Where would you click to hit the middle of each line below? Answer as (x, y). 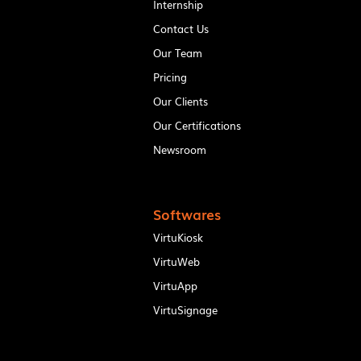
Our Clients (180, 101)
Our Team (177, 52)
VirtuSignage (185, 309)
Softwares (187, 214)
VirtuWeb (176, 261)
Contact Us (180, 28)
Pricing (170, 77)
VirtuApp (175, 285)
